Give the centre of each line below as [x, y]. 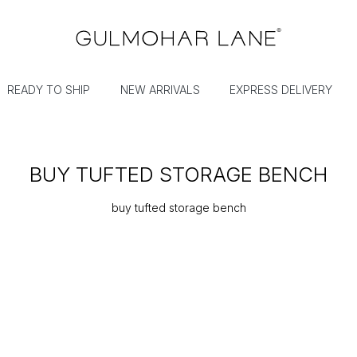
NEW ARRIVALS [160, 90]
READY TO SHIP [49, 90]
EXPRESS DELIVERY [281, 90]
